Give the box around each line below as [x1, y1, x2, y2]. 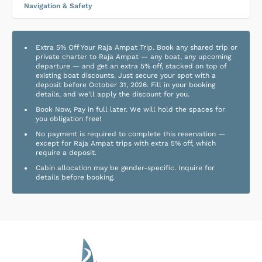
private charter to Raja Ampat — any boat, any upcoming [36, 53, 231, 61]
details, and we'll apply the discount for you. [36, 90, 189, 98]
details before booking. [36, 173, 115, 181]
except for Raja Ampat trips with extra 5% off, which [36, 139, 216, 147]
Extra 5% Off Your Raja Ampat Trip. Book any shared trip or [36, 43, 237, 51]
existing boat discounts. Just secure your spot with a [36, 71, 216, 80]
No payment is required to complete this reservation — [36, 130, 225, 138]
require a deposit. [36, 149, 96, 157]
